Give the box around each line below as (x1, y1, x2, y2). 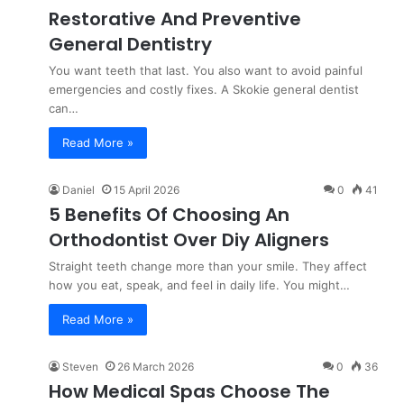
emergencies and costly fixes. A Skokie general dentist (49, 82, 359, 96)
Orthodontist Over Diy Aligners (49, 227, 329, 252)
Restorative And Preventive (49, 6, 301, 32)
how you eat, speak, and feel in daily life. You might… (49, 278, 350, 292)
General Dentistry (49, 32, 212, 57)
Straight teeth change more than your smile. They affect (49, 259, 367, 273)
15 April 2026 (114, 183, 179, 197)
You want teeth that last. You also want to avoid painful (49, 63, 363, 78)
